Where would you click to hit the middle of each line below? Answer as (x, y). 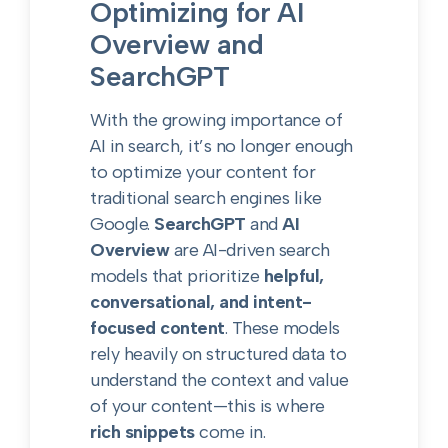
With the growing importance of (216, 120)
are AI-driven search (249, 250)
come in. (230, 432)
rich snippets (142, 432)
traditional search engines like (206, 198)
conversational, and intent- (201, 302)
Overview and (177, 44)
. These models (282, 328)
